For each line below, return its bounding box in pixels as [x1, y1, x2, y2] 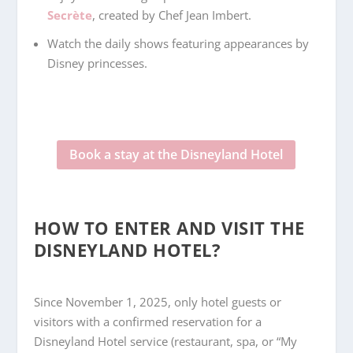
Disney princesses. [46, 54, 147, 71]
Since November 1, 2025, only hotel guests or [33, 293, 281, 310]
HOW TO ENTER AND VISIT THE [33, 215, 305, 240]
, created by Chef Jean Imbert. [91, 7, 251, 24]
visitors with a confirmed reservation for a [33, 313, 262, 329]
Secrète [46, 7, 92, 24]
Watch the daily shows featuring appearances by [46, 35, 309, 51]
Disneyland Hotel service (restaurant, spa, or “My [33, 333, 297, 349]
